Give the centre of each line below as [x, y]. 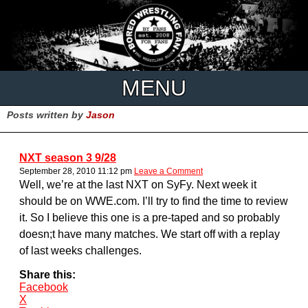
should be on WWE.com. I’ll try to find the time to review [154, 201]
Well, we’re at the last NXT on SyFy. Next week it [138, 184]
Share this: [47, 274]
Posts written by [46, 114]
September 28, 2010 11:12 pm [76, 171]
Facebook [44, 287]
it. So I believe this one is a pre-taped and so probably [150, 217]
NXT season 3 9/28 [68, 157]
